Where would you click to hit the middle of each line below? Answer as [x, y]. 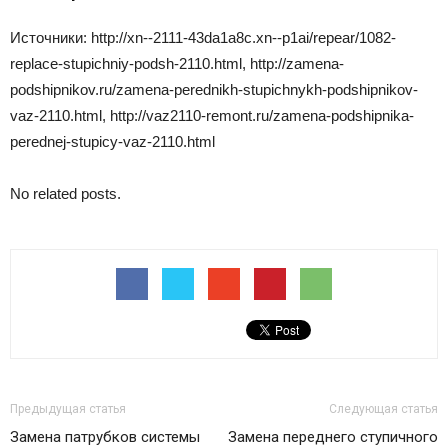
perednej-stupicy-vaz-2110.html [112, 142]
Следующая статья [383, 409]
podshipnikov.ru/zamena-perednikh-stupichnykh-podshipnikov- [214, 90]
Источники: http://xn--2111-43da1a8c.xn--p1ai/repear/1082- [203, 38]
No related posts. [65, 194]
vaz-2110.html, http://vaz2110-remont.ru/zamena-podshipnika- [212, 116]
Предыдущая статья [68, 409]
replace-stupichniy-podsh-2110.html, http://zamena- [177, 64]
